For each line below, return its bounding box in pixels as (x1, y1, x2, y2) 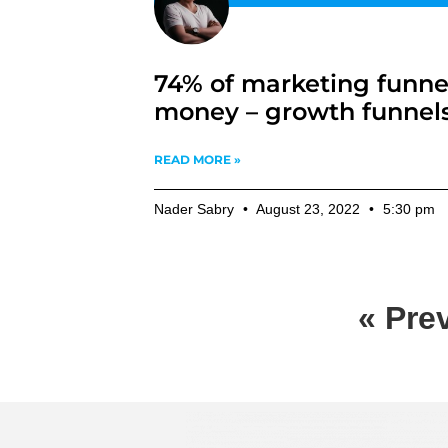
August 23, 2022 (253, 200, 365, 217)
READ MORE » (154, 151, 242, 167)
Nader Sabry (154, 200, 239, 217)
